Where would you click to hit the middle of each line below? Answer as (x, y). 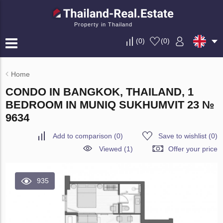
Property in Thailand (103, 24)
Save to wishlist (182, 136)
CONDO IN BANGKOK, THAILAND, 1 (100, 92)
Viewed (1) (116, 149)
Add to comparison (82, 136)
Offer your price (193, 149)
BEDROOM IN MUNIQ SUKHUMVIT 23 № (110, 105)
